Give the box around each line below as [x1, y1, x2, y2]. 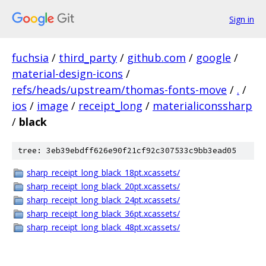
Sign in [229, 13, 254, 25]
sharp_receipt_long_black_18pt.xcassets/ [27, 167, 180, 178]
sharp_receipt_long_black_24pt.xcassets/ [27, 194, 180, 205]
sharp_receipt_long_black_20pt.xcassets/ [27, 180, 180, 192]
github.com [127, 50, 186, 65]
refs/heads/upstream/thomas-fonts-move [12, 83, 227, 97]
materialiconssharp [153, 99, 252, 113]
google [196, 50, 231, 65]
